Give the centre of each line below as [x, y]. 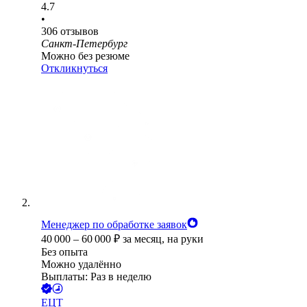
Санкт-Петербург [84, 44]
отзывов [79, 32]
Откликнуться [74, 69]
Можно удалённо [81, 265]
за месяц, [145, 239]
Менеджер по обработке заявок [114, 225]
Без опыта [64, 252]
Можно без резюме [85, 56]
